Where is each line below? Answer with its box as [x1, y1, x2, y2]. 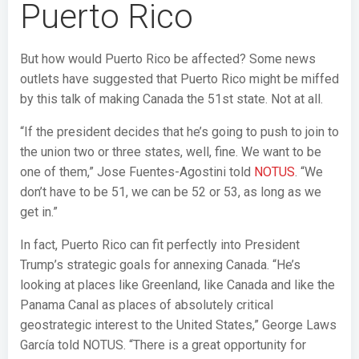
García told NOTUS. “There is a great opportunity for [20, 337, 306, 353]
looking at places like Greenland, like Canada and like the [20, 276, 335, 292]
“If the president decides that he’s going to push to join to [20, 123, 339, 139]
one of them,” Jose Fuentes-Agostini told [20, 163, 254, 179]
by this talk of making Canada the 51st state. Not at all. [20, 91, 323, 107]
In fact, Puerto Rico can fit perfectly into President [20, 236, 300, 252]
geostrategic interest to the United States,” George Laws [20, 317, 337, 333]
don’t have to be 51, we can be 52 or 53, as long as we [20, 184, 321, 200]
